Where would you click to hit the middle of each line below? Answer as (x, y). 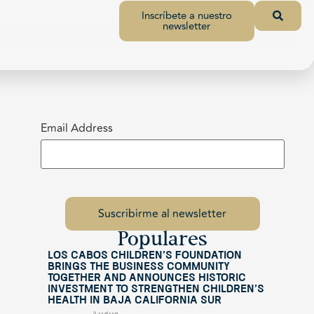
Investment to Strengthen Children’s (156, 289)
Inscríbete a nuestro (186, 16)
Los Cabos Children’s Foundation (144, 256)
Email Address (76, 128)
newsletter (187, 26)
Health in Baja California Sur (134, 301)
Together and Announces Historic (146, 278)
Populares (162, 240)
